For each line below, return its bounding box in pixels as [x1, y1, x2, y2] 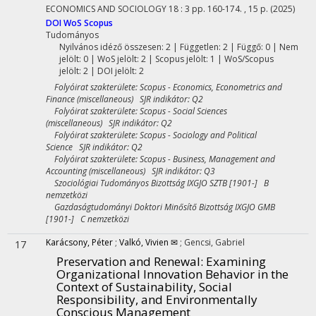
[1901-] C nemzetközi [46, 213, 129, 225]
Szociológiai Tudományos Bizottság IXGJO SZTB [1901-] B [46, 177, 269, 189]
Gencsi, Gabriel [184, 236, 245, 248]
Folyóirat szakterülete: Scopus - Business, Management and [46, 153, 275, 165]
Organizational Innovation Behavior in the [56, 266, 288, 282]
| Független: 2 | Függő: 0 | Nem [170, 41, 298, 53]
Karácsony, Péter [46, 236, 113, 248]
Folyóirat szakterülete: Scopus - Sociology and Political [46, 129, 257, 141]
